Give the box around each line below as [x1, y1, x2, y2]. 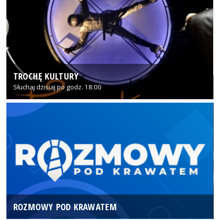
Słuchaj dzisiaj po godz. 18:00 [13, 82, 102, 91]
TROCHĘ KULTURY [13, 69, 79, 82]
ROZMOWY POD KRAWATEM [13, 200, 117, 213]
